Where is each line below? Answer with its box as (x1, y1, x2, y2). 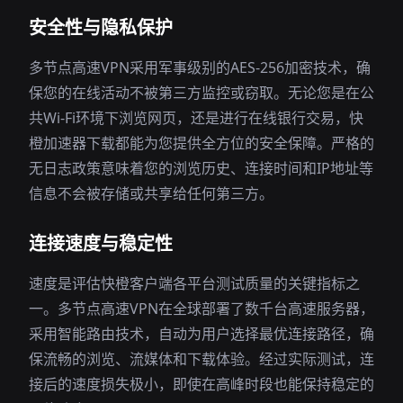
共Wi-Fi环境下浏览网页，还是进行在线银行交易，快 (29, 108, 363, 128)
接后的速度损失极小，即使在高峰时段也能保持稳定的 (29, 374, 374, 394)
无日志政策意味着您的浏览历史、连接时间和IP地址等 (29, 158, 373, 178)
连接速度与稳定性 (29, 231, 173, 255)
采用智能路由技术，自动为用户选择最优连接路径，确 (29, 324, 374, 344)
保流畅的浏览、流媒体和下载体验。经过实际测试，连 (29, 349, 374, 369)
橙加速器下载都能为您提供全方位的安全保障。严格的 (29, 133, 374, 153)
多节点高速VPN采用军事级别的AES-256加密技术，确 (29, 58, 371, 77)
